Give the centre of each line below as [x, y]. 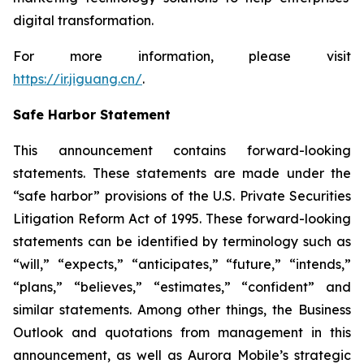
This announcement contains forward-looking [182, 150]
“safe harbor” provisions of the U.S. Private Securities [182, 196]
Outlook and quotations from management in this [182, 332]
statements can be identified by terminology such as [182, 241]
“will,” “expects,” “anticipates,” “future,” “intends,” [182, 264]
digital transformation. [83, 20]
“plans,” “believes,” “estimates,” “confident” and [182, 287]
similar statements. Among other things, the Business [182, 310]
